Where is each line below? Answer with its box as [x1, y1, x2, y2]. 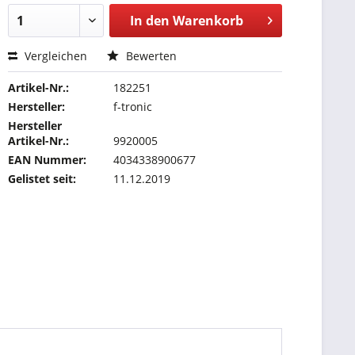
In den [129, 12, 170, 29]
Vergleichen [21, 48, 88, 63]
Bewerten [123, 48, 177, 63]
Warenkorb [172, 12, 243, 29]
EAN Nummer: [8, 152, 87, 167]
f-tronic [113, 99, 153, 114]
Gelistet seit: [8, 171, 77, 186]
